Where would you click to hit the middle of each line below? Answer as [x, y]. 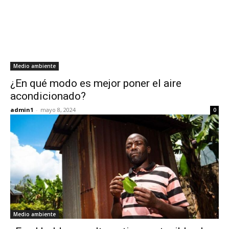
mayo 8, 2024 [58, 110]
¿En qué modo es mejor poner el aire [96, 83]
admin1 [22, 110]
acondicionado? [48, 96]
